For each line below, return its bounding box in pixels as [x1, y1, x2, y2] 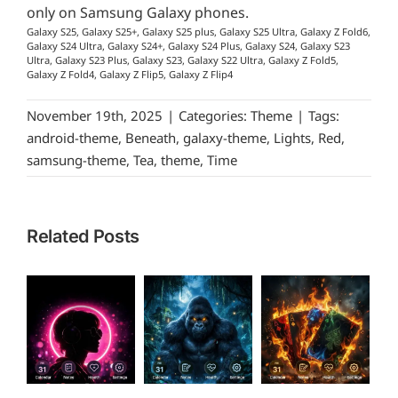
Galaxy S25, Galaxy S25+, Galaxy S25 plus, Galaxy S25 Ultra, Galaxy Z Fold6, [27, 24, 370, 38]
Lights [274, 128, 311, 147]
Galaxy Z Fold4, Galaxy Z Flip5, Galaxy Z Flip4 [27, 67, 233, 81]
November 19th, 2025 [27, 106, 163, 124]
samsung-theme [27, 150, 126, 169]
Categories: [179, 106, 251, 124]
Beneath [125, 128, 176, 147]
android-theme [27, 128, 118, 147]
